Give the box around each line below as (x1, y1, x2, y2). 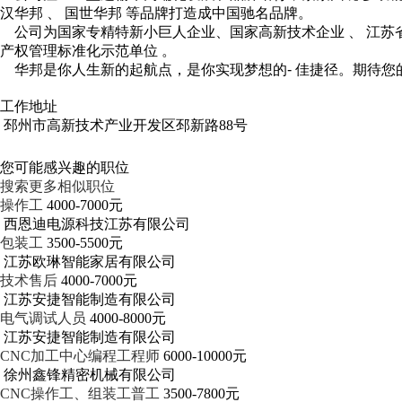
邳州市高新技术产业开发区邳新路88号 (4, 118, 248, 133)
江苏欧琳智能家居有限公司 (4, 254, 176, 269)
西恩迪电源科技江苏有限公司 (4, 216, 190, 232)
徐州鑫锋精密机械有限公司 (4, 367, 176, 382)
